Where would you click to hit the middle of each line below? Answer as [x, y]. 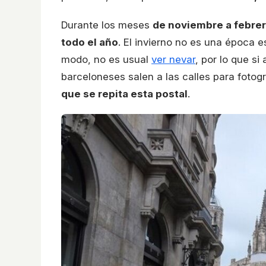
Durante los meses [107, 25]
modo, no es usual [106, 60]
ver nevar [173, 60]
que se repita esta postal [124, 94]
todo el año [90, 42]
